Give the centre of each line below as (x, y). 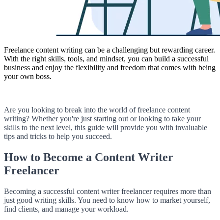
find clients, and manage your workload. (66, 209)
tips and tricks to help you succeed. (58, 136)
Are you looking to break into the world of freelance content (97, 110)
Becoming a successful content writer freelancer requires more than (108, 191)
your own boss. (28, 76)
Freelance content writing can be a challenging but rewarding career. (110, 50)
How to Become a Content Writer (89, 157)
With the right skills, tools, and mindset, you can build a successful (106, 58)
